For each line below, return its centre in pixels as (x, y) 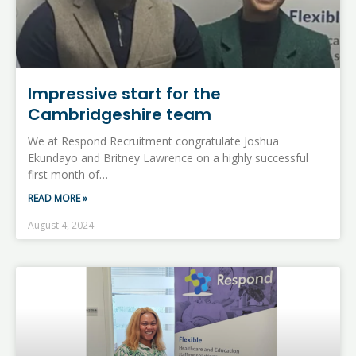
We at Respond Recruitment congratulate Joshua (153, 141)
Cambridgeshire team (120, 114)
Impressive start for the (124, 93)
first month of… (68, 174)
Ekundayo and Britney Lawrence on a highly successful (168, 157)
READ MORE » (58, 198)
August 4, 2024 (61, 225)
